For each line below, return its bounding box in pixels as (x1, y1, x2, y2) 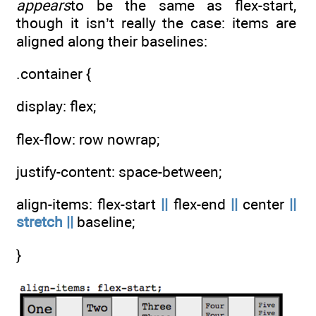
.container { (16, 65, 91, 83)
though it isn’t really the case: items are (16, 13, 296, 32)
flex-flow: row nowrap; (16, 130, 159, 148)
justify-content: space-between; (16, 163, 221, 181)
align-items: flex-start (16, 195, 162, 214)
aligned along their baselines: (16, 32, 207, 50)
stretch (16, 213, 63, 231)
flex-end (168, 195, 231, 214)
